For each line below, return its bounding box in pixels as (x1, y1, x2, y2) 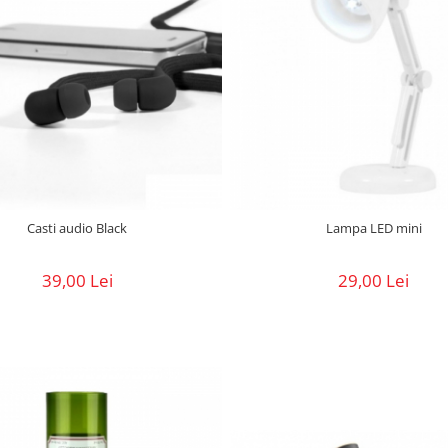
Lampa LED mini (325, 218, 422, 237)
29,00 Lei (338, 268, 410, 292)
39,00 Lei (41, 268, 113, 292)
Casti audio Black (27, 218, 128, 237)
